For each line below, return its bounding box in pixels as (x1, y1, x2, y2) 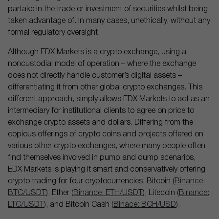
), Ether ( (46, 190, 73, 197)
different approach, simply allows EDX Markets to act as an (8, 96, 210, 103)
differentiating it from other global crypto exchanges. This (8, 84, 202, 91)
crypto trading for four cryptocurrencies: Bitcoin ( (8, 178, 175, 185)
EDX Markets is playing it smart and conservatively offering (8, 166, 205, 173)
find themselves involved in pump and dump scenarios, (8, 154, 196, 161)
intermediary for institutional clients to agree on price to (8, 108, 194, 114)
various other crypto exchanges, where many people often (8, 143, 205, 150)
